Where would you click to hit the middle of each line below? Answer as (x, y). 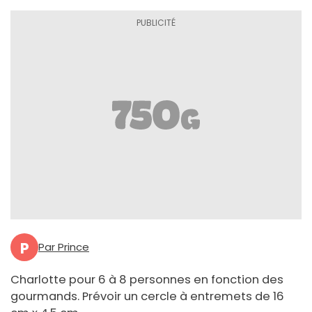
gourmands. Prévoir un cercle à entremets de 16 (147, 297)
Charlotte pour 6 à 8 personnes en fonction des (147, 280)
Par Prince (64, 247)
